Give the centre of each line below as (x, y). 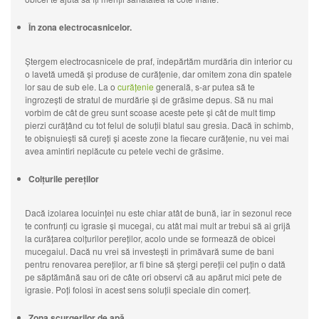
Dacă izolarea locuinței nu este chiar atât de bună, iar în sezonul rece (158, 213)
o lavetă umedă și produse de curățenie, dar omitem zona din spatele (158, 74)
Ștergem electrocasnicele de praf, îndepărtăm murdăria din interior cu (159, 61)
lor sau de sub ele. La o (71, 87)
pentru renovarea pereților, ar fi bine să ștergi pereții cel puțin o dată (155, 264)
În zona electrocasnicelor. (80, 27)
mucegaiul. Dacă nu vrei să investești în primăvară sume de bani (150, 251)
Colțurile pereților (64, 179)
